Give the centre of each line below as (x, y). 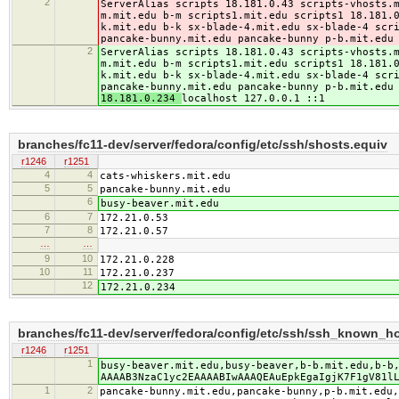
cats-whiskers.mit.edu (165, 176)
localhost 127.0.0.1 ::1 (253, 99)
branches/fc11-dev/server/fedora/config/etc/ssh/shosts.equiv (203, 144)
